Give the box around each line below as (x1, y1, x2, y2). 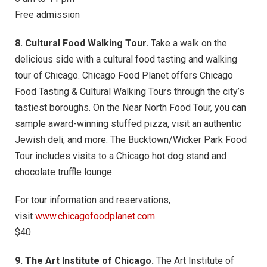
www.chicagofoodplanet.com (35, 210, 155, 222)
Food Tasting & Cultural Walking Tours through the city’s (15, 85, 244, 97)
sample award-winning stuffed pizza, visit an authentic (15, 117, 241, 129)
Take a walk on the (151, 37, 227, 49)
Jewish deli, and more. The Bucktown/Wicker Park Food (15, 133, 247, 145)
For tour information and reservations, (15, 194, 170, 206)
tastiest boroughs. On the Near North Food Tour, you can (15, 101, 246, 113)
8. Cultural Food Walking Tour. (15, 37, 151, 49)
